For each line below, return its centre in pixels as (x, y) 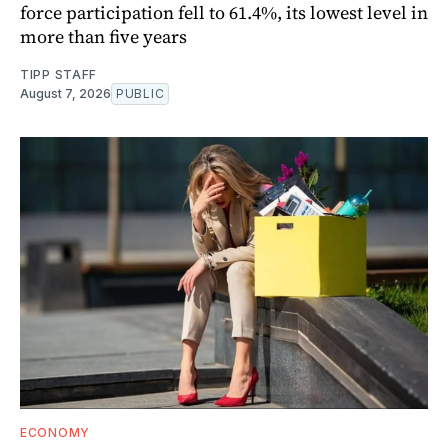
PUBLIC (140, 93)
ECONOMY (55, 432)
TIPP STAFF (58, 74)
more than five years (103, 36)
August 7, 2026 (65, 93)
